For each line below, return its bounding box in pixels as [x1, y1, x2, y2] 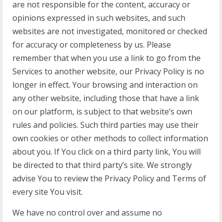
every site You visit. [12, 186, 83, 197]
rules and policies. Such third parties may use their [12, 119, 199, 130]
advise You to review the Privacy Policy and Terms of [12, 173, 206, 184]
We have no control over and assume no [12, 207, 162, 218]
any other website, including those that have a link [12, 93, 199, 104]
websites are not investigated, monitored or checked [12, 26, 207, 37]
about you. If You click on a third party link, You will [12, 146, 201, 157]
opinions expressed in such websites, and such [12, 12, 185, 23]
